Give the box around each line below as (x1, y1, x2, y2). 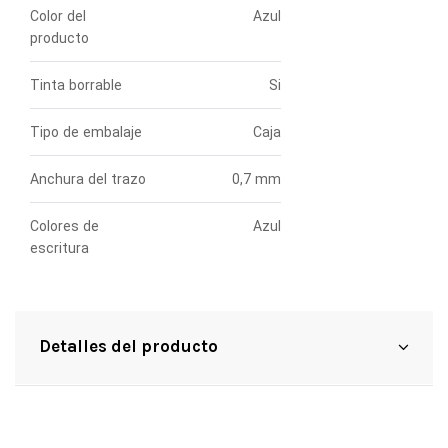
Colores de (30, 218, 99, 235)
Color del (30, 8, 86, 25)
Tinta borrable (30, 77, 122, 94)
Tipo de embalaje (30, 124, 142, 141)
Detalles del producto (39, 336, 218, 357)
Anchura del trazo (30, 171, 146, 188)
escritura (30, 240, 89, 257)
